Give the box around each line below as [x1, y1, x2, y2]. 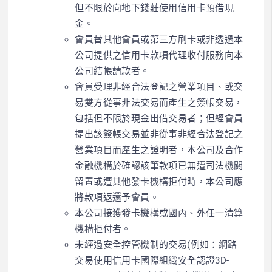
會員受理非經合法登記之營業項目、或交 [75, 81, 243, 92]
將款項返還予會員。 [75, 191, 160, 203]
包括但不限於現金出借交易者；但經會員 [75, 112, 243, 124]
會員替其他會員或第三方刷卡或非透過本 [75, 33, 243, 45]
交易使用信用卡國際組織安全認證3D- [75, 254, 229, 266]
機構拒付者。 [75, 223, 131, 234]
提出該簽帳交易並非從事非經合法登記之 [75, 128, 243, 140]
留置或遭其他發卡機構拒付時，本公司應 [75, 175, 243, 187]
